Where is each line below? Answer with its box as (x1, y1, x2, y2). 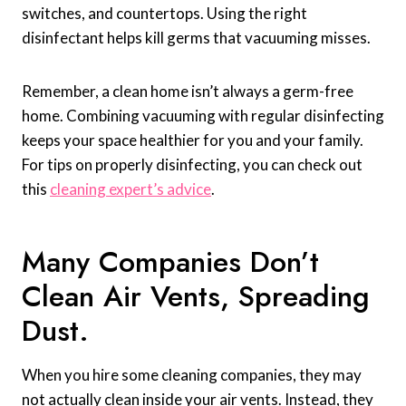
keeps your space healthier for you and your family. (22, 130, 363, 150)
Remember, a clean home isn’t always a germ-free (22, 82, 353, 101)
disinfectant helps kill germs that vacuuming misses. (22, 28, 371, 48)
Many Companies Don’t (22, 241, 319, 284)
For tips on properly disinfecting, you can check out (22, 155, 362, 175)
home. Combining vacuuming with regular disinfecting (22, 106, 384, 126)
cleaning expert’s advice (50, 179, 211, 199)
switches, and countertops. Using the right (22, 4, 307, 24)
